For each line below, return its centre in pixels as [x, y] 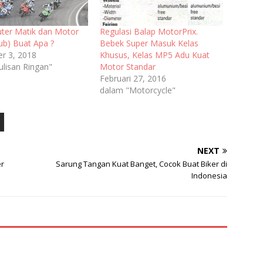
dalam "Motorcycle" [137, 90]
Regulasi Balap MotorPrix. [149, 31]
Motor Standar [127, 66]
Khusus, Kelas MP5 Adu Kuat [154, 55]
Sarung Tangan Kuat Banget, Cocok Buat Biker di [142, 163]
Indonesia [210, 175]
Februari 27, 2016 [133, 78]
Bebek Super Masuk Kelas [149, 43]
